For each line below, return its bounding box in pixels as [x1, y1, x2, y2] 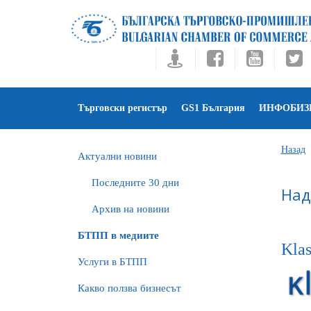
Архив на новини [92, 203, 169, 215]
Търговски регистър [78, 103, 167, 113]
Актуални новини [78, 151, 157, 162]
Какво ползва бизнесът [78, 283, 181, 294]
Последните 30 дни [92, 177, 179, 188]
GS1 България [181, 103, 245, 113]
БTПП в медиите [78, 230, 159, 241]
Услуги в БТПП [78, 256, 147, 267]
